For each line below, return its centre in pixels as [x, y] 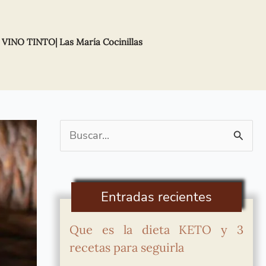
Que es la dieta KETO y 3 [156, 229]
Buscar [76, 136]
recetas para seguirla [127, 247]
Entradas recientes [156, 197]
